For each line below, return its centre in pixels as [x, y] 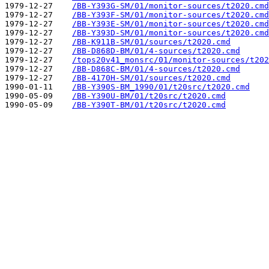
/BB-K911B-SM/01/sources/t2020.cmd [151, 41]
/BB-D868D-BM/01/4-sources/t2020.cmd [156, 50]
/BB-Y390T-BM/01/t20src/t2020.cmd [149, 104]
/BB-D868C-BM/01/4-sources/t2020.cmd [156, 68]
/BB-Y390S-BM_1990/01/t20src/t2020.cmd [161, 86]
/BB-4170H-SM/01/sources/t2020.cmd [151, 77]
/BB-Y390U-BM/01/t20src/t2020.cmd [149, 95]
